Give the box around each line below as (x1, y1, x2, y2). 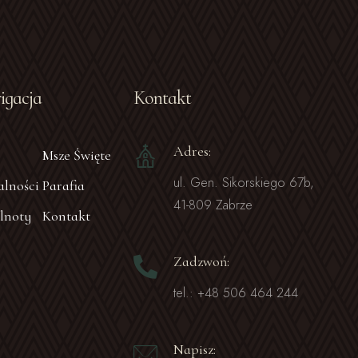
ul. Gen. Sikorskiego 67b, (173, 173, 314, 192)
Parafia (42, 177, 85, 194)
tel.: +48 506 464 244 (173, 284, 298, 302)
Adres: (173, 142, 211, 160)
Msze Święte (42, 146, 111, 164)
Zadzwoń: (173, 253, 229, 270)
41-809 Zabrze (173, 196, 253, 214)
